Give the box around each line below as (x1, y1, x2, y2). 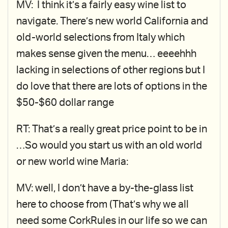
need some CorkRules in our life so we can (16, 216, 207, 226)
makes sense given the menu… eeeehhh (16, 49, 196, 59)
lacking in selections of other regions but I (16, 65, 205, 75)
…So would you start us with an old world (16, 140, 202, 151)
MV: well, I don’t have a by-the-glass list (16, 183, 193, 193)
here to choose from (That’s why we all (16, 199, 189, 210)
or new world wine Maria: (16, 157, 128, 167)
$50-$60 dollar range (16, 98, 114, 108)
